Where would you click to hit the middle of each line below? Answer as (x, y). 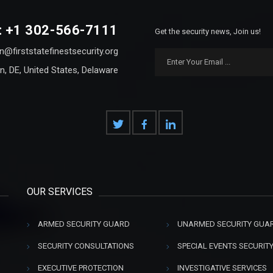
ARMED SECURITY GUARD (84, 224)
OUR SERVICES (60, 192)
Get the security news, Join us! (208, 32)
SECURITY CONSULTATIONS (86, 246)
